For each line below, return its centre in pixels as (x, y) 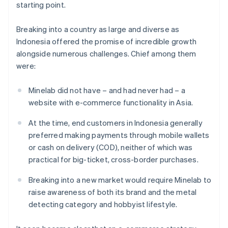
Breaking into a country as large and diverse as (98, 29)
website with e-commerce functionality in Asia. (111, 102)
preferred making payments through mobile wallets (119, 135)
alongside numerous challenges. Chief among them (106, 53)
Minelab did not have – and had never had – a (107, 90)
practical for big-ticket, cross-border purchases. (113, 159)
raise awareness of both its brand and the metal (113, 192)
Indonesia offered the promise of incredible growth (107, 41)
